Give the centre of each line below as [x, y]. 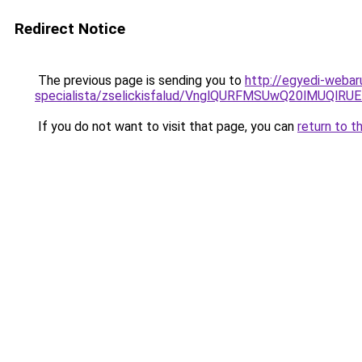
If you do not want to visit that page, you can [166, 126]
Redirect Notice [70, 29]
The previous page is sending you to [140, 80]
